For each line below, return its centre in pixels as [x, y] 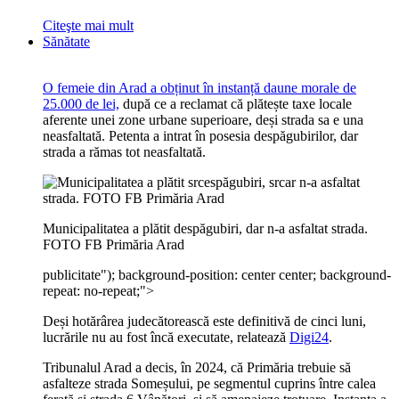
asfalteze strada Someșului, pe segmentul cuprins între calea [209, 383]
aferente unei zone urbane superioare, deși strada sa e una [203, 120]
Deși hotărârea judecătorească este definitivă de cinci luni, [204, 321]
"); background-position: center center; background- [246, 275]
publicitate [72, 275]
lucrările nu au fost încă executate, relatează [166, 337]
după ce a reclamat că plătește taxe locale [236, 104]
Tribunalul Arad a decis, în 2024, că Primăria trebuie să [197, 367]
